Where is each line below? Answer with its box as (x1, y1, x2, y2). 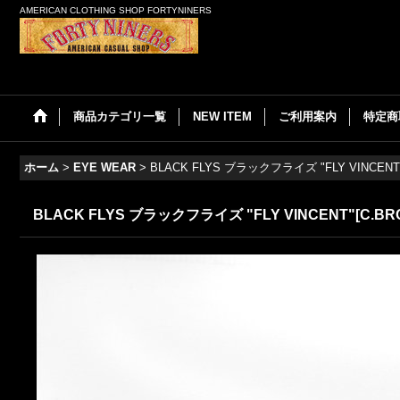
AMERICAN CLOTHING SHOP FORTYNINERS (20, 5, 212, 15)
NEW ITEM (193, 110, 252, 123)
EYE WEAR (73, 161, 136, 174)
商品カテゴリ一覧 (73, 110, 166, 123)
